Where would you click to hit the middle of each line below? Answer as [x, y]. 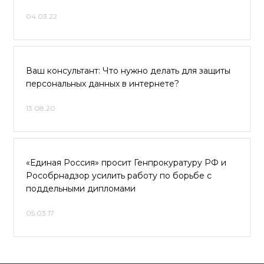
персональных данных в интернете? [103, 84]
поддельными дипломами [81, 189]
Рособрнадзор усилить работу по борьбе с [119, 176]
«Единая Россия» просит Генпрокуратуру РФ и [126, 163]
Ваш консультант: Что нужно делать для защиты [128, 71]
